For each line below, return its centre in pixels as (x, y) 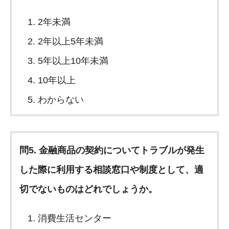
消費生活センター (75, 218)
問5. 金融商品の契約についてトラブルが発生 (112, 150)
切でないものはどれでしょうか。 (88, 189)
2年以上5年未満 (71, 41)
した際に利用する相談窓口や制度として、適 (111, 169)
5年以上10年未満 (73, 61)
